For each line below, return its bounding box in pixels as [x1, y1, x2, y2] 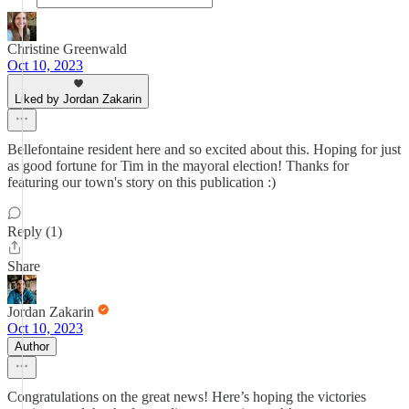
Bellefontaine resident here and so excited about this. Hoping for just [7, 142, 401, 157]
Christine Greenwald [7, 41, 127, 57]
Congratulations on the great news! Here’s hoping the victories [7, 389, 366, 404]
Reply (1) [7, 224, 62, 239]
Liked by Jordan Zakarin [15, 92, 142, 106]
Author [15, 340, 49, 353]
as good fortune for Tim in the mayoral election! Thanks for [7, 158, 349, 173]
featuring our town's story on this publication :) [7, 174, 276, 190]
